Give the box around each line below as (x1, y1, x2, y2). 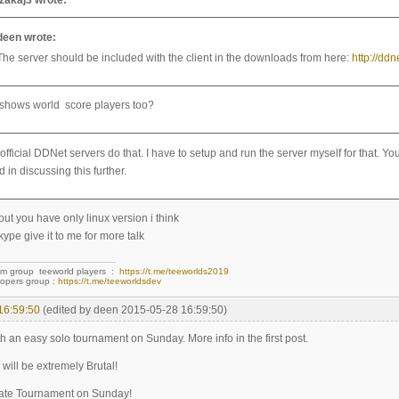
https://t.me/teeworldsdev (58, 276, 161, 287)
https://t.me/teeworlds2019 (119, 266, 229, 277)
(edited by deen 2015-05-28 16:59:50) (43, 303, 227, 316)
